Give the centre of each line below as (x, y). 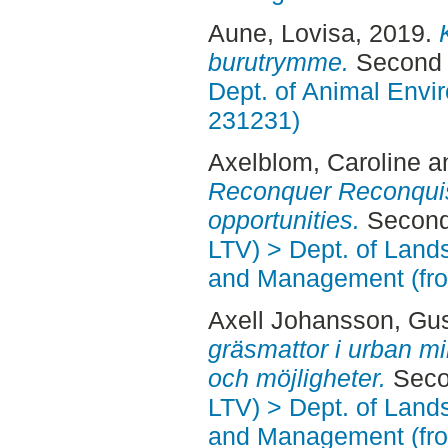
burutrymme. (278, 62)
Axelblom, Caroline (314, 161)
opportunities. (283, 219)
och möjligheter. (296, 377)
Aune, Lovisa (281, 33)
